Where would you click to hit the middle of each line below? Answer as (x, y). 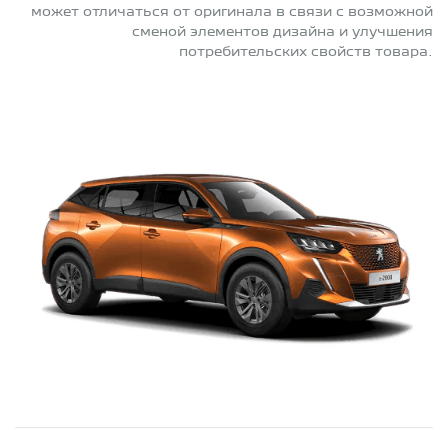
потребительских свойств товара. (306, 51)
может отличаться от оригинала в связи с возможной (232, 11)
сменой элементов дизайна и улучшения (282, 31)
